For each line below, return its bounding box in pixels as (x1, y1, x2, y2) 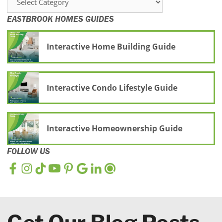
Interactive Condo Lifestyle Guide (46, 82, 177, 93)
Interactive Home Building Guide (46, 41, 175, 53)
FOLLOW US (7, 146, 50, 156)
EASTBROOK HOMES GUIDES (7, 14, 114, 24)
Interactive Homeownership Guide (46, 123, 182, 134)
